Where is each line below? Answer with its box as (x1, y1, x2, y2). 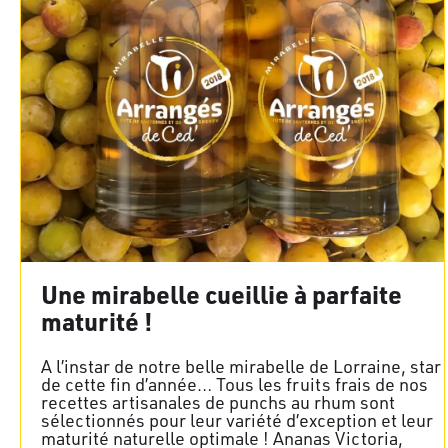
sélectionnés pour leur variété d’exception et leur (41, 408, 433, 431)
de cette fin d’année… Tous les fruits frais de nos (41, 372, 428, 395)
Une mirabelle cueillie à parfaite (41, 277, 402, 310)
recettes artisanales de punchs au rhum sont (41, 390, 395, 413)
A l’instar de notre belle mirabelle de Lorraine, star (41, 354, 441, 377)
